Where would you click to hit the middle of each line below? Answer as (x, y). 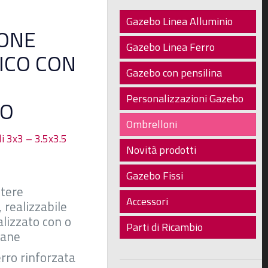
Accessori (147, 201)
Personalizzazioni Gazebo (185, 98)
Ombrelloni (152, 124)
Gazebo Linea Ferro (171, 47)
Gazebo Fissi (155, 176)
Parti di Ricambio (165, 227)
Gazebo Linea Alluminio (180, 21)
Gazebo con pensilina (174, 73)
